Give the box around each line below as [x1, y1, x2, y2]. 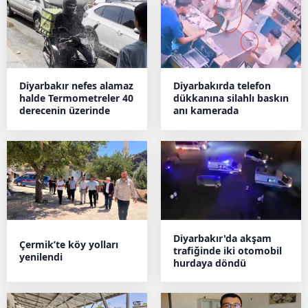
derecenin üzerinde [19, 104, 110, 118]
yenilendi [19, 250, 63, 263]
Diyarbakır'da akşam [173, 231, 272, 245]
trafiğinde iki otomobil [173, 243, 282, 257]
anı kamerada [173, 104, 239, 118]
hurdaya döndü [173, 256, 246, 269]
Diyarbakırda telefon [173, 79, 271, 93]
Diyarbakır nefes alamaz [19, 79, 133, 93]
